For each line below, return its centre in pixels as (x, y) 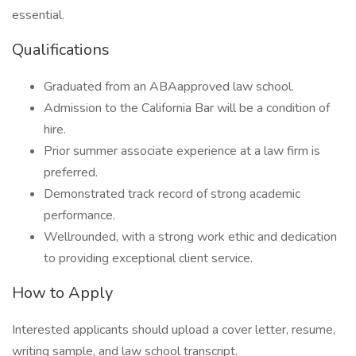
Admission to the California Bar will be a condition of (187, 108)
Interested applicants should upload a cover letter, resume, (174, 330)
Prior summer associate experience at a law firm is (182, 151)
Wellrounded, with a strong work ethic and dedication (190, 237)
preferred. (71, 172)
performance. (79, 215)
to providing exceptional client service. (148, 258)
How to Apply (62, 293)
